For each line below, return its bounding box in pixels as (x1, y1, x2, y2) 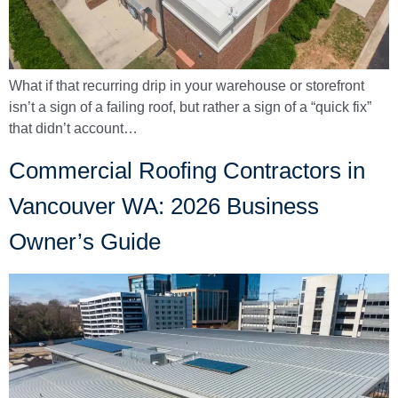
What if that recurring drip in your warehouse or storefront (9, 78, 364, 94)
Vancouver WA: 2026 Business (9, 192, 319, 219)
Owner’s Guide (9, 227, 161, 255)
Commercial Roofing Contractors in (9, 156, 365, 184)
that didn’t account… (9, 121, 138, 137)
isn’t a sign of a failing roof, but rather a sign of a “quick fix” (9, 99, 371, 115)
